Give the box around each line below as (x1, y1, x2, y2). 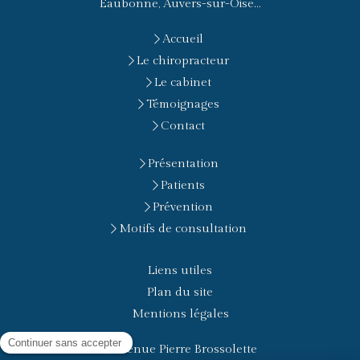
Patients (161, 178, 205, 192)
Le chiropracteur (137, 54, 229, 67)
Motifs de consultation (119, 222, 247, 235)
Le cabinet (154, 76, 211, 89)
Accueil (162, 32, 203, 46)
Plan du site (147, 285, 213, 299)
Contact (161, 119, 205, 133)
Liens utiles (148, 264, 212, 277)
